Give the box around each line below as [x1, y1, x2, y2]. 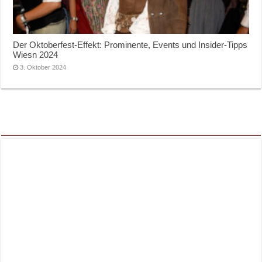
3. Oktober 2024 [20, 64, 67, 71]
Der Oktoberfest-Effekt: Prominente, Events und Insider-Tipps [13, 40, 248, 50]
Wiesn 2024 [13, 50, 58, 60]
